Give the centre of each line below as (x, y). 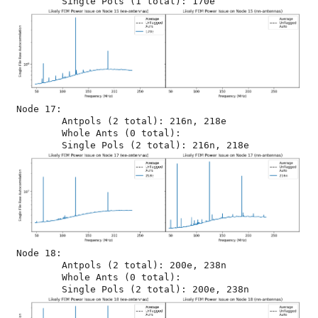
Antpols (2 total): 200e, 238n (39, 265)
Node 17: (39, 109)
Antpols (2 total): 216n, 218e (39, 121)
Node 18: (39, 253)
